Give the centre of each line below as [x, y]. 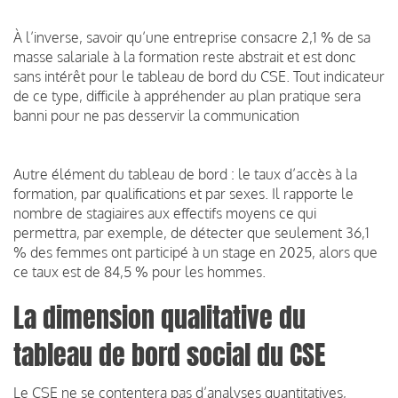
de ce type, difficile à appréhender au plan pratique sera [187, 96]
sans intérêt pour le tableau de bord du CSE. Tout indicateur [199, 76]
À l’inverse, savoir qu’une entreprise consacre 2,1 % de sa [192, 37]
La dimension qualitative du [159, 318]
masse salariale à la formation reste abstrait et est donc [185, 56]
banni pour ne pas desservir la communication [156, 115]
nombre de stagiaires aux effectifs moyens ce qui [165, 213]
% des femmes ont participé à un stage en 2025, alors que [195, 252]
